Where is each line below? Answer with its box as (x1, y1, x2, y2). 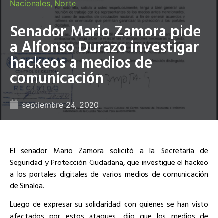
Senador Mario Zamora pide (10, 18, 201, 42)
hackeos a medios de (10, 50, 152, 73)
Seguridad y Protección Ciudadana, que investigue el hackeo (10, 156, 208, 168)
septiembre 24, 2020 (22, 99, 99, 109)
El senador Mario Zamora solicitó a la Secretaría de (10, 144, 208, 156)
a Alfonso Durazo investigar (10, 34, 199, 58)
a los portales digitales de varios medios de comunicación (10, 167, 208, 180)
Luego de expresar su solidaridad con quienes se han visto (10, 198, 208, 210)
